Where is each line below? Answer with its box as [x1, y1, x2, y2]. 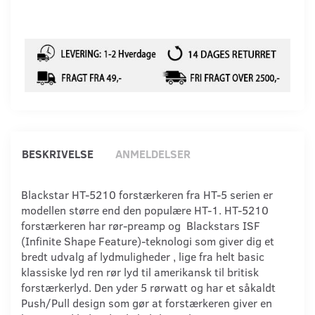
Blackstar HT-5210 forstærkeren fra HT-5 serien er [21, 186, 273, 202]
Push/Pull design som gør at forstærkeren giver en [21, 295, 272, 310]
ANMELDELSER [115, 146, 191, 161]
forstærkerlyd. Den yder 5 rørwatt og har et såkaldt [21, 279, 276, 295]
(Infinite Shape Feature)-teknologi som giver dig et [21, 233, 274, 248]
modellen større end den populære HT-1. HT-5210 [21, 202, 269, 217]
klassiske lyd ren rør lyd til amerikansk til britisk [21, 264, 259, 279]
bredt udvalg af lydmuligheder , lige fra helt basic [21, 248, 264, 264]
